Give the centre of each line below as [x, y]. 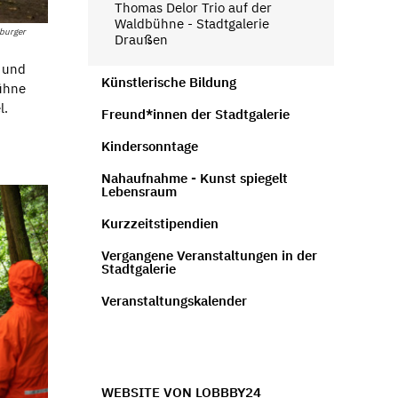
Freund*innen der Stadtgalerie [195, 114]
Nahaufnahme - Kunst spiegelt [194, 178]
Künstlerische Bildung [168, 82]
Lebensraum [139, 191]
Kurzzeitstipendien [159, 223]
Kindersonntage [149, 146]
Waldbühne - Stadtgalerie [191, 23]
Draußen [141, 39]
